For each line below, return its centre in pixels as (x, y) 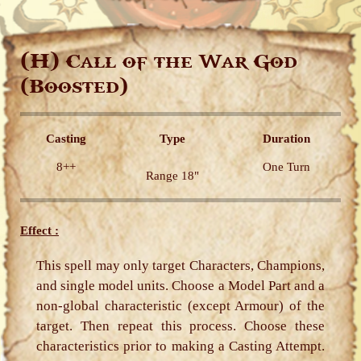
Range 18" (172, 176)
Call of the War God (178, 62)
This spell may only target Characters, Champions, (180, 266)
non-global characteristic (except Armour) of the (180, 306)
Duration (286, 139)
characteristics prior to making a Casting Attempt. (180, 346)
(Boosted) (74, 87)
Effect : (39, 230)
